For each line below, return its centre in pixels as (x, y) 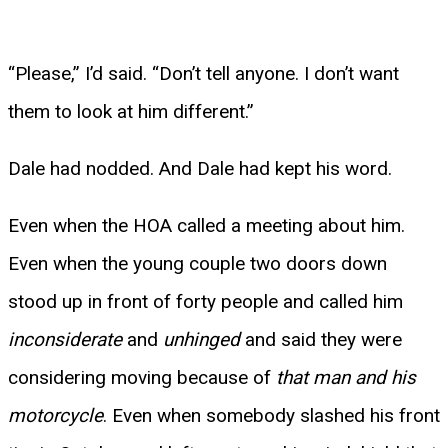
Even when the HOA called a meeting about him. (206, 225)
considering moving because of (142, 377)
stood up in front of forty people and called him (205, 301)
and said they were (321, 339)
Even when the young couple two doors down (197, 263)
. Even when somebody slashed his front (271, 415)
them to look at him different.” (131, 111)
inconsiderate (65, 339)
